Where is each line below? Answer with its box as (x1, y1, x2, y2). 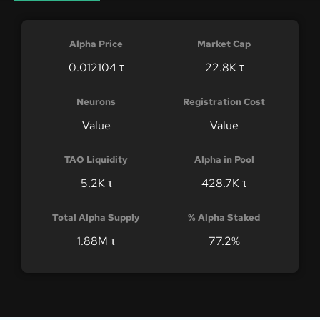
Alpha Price (69, 38, 123, 51)
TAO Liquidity (64, 154, 128, 166)
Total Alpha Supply (52, 211, 140, 224)
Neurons (76, 96, 116, 109)
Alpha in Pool (194, 154, 254, 166)
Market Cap (197, 38, 251, 51)
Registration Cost (183, 96, 265, 109)
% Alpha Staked (188, 211, 260, 224)
